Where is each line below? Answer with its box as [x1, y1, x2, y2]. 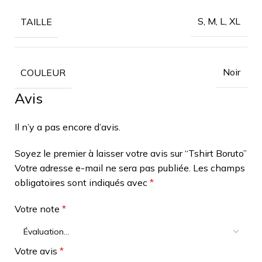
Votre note [15, 202, 62, 215]
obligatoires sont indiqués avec [15, 176, 150, 188]
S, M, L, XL [198, 15, 240, 27]
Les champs [193, 161, 245, 174]
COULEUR [20, 66, 65, 78]
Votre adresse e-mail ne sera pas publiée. [15, 161, 191, 174]
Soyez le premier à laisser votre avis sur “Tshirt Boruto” [15, 147, 247, 159]
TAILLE [20, 15, 52, 27]
